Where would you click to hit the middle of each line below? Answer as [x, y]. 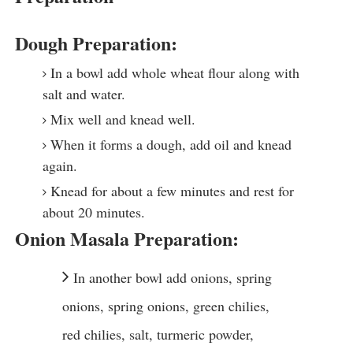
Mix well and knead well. [123, 119]
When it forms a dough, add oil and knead [171, 145]
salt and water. [84, 94]
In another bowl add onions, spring [172, 278]
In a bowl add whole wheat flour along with [175, 73]
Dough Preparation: [96, 43]
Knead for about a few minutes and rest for [172, 191]
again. [59, 166]
